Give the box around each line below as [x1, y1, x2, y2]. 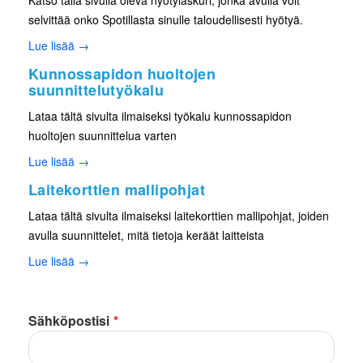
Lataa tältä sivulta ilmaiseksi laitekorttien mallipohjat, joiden [28, 207, 329, 224]
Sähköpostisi [28, 310, 109, 330]
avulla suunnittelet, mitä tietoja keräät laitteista [28, 226, 264, 243]
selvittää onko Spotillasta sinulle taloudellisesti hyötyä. [28, 11, 306, 28]
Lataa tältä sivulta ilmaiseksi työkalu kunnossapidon [28, 107, 292, 124]
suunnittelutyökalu [28, 79, 164, 100]
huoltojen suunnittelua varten [28, 126, 177, 143]
